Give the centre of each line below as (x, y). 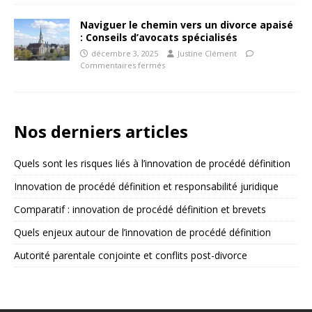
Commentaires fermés (123, 65)
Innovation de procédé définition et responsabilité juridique (146, 187)
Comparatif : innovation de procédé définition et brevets (140, 210)
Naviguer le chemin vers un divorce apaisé (187, 25)
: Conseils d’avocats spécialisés (159, 38)
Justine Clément (207, 54)
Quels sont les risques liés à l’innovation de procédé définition (152, 164)
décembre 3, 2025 (125, 54)
